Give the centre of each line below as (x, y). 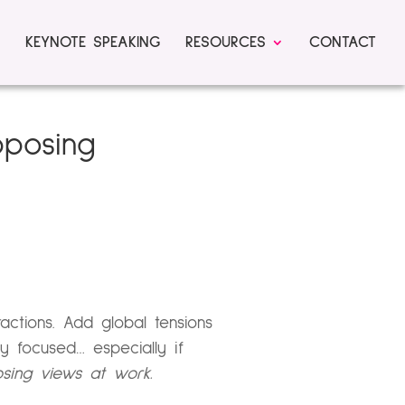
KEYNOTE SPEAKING (93, 42)
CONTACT (343, 42)
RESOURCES (226, 42)
